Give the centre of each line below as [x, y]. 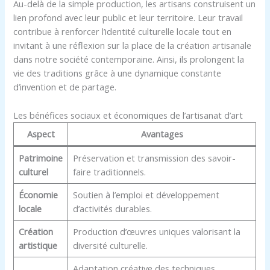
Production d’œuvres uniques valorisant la [156, 231]
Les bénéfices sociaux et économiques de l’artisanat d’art [128, 115]
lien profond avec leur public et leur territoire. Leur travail [128, 18]
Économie [38, 194]
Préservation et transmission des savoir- [154, 158]
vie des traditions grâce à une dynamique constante [118, 73]
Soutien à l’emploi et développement [146, 194]
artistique [38, 245]
